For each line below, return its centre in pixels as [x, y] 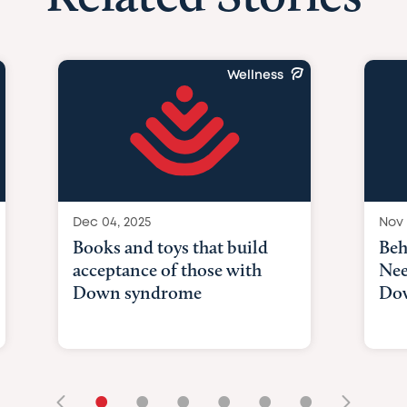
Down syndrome [138, 293]
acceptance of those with [168, 270]
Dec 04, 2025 [112, 223]
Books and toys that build [171, 248]
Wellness [256, 76]
